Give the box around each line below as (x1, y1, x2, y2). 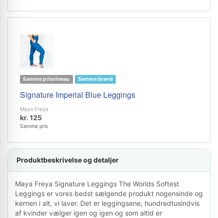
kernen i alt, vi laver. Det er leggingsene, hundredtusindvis (15, 199, 200, 207)
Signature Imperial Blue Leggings (20, 89, 135, 100)
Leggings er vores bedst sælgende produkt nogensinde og (15, 189, 203, 198)
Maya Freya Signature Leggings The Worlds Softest (15, 180, 179, 188)
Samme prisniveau (23, 76, 70, 82)
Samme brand (77, 76, 113, 82)
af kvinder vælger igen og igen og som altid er (15, 209, 162, 217)
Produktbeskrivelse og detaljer (17, 156, 119, 164)
